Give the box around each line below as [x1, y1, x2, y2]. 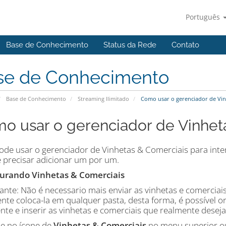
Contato [172, 40, 199, 49]
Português [186, 12, 222, 22]
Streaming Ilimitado [77, 95, 129, 102]
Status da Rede [103, 40, 156, 49]
